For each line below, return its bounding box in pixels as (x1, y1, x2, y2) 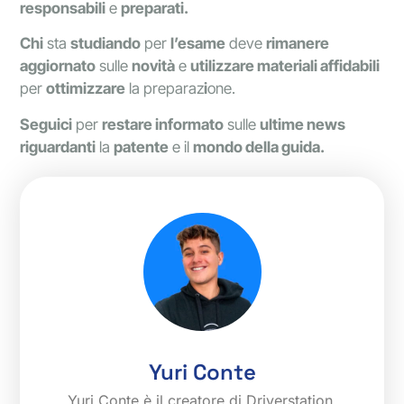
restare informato (102, 115, 225, 133)
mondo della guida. (193, 137, 326, 156)
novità (132, 57, 176, 76)
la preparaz (125, 79, 205, 98)
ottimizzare (46, 79, 126, 98)
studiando (70, 34, 142, 53)
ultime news (260, 115, 346, 133)
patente (114, 137, 170, 156)
